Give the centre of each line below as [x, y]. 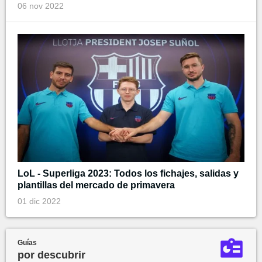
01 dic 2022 [39, 201]
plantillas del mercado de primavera [96, 185]
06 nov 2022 [41, 6]
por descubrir [51, 255]
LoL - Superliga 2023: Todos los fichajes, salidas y [128, 173]
